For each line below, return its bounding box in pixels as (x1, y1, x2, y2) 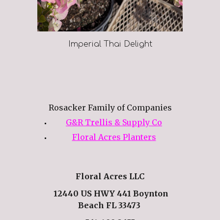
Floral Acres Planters (72, 132, 156, 142)
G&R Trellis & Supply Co (66, 117, 162, 127)
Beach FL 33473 (78, 200, 142, 210)
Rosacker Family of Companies (48, 102, 172, 112)
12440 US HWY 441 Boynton (52, 188, 168, 198)
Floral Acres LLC (76, 171, 144, 182)
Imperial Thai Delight (68, 40, 152, 49)
